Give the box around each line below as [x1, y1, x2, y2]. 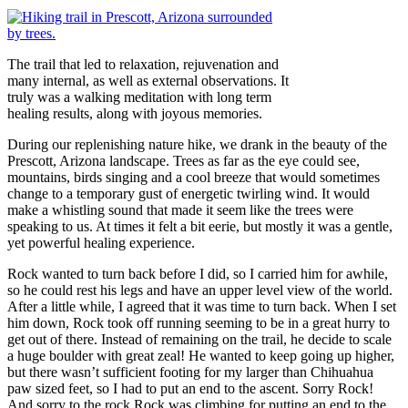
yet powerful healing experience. [7, 234, 195, 250]
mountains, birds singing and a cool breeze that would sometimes [7, 168, 380, 185]
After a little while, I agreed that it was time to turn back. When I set [7, 298, 396, 314]
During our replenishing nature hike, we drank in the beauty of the [7, 136, 387, 152]
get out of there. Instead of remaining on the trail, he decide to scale [7, 331, 392, 347]
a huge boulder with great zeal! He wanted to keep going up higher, [7, 347, 394, 363]
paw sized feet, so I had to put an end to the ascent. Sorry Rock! [7, 380, 373, 396]
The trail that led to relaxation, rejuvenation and [7, 56, 279, 72]
